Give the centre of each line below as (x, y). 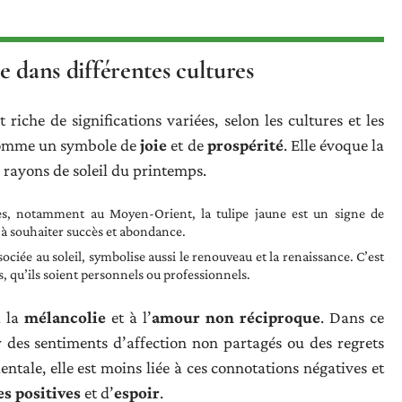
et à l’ (129, 317)
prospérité (245, 144)
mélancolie (65, 317)
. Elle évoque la (334, 144)
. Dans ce (352, 317)
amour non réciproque (236, 317)
